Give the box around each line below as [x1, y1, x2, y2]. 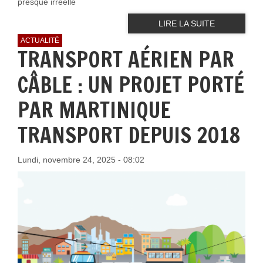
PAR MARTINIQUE [18, 95, 171, 125]
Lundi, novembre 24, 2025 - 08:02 [18, 154, 144, 164]
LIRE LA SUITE [159, 19, 215, 29]
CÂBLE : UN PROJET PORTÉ [18, 69, 244, 100]
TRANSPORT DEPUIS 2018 [18, 120, 240, 150]
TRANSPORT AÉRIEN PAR [18, 44, 234, 75]
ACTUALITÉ [21, 36, 59, 45]
